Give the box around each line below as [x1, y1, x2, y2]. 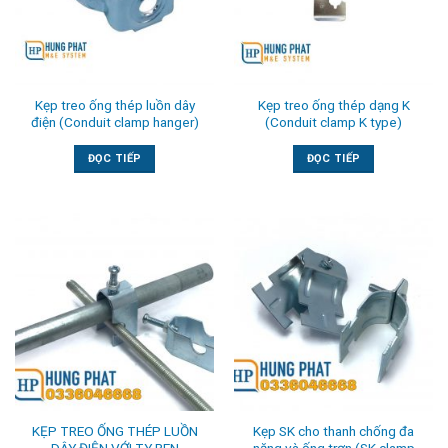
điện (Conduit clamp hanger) [30, 113, 199, 130]
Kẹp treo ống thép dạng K [257, 96, 410, 113]
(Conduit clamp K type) [265, 113, 402, 130]
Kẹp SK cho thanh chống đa [253, 423, 414, 440]
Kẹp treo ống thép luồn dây [34, 96, 195, 113]
